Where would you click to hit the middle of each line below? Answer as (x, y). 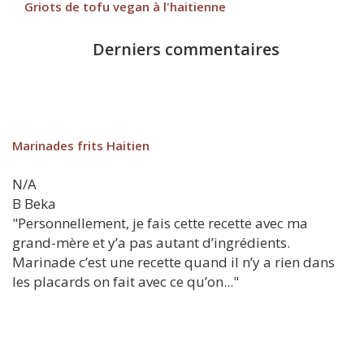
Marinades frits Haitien (81, 145)
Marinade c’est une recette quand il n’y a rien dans (173, 262)
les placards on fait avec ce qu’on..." (126, 282)
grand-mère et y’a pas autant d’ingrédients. (151, 243)
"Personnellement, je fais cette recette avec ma (160, 223)
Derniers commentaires (186, 49)
